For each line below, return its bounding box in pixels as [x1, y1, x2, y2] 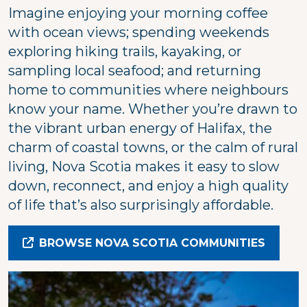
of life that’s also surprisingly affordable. [8, 196, 277, 213]
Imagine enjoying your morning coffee [8, 4, 268, 21]
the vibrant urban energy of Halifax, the [8, 119, 272, 136]
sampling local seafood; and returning [8, 62, 261, 79]
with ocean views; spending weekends [8, 23, 269, 40]
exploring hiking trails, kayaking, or [8, 42, 242, 60]
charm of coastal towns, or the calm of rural [8, 138, 298, 156]
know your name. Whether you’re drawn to [8, 100, 297, 117]
